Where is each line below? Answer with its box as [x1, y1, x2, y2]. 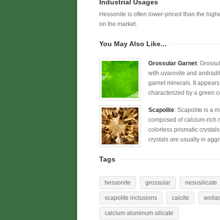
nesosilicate [185, 179, 217, 186]
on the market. [99, 21, 137, 27]
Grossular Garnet [148, 60, 197, 67]
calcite [172, 194, 189, 201]
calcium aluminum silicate [105, 210, 173, 217]
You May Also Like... [99, 40, 166, 48]
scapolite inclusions [105, 194, 157, 201]
